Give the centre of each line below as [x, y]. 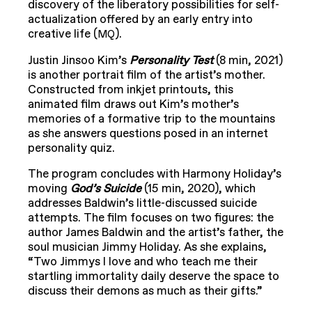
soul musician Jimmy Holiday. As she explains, [147, 248]
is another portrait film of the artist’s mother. [147, 76]
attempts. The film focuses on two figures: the [151, 218]
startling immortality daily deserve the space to [154, 277]
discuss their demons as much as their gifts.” [145, 291]
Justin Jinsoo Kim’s [79, 61]
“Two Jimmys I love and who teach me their [143, 262]
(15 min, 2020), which [200, 189]
